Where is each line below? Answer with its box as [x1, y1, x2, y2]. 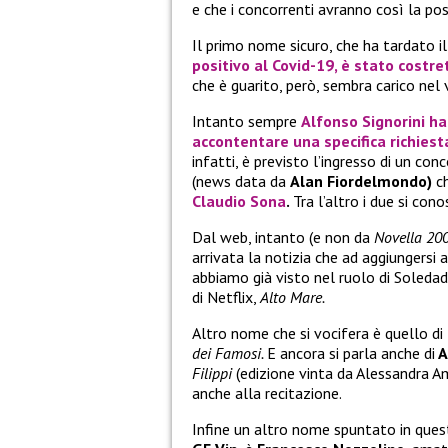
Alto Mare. [260, 287, 325, 308]
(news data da [192, 171, 290, 192]
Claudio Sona [192, 191, 286, 212]
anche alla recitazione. [192, 383, 342, 404]
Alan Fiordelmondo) [290, 171, 432, 192]
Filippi [192, 363, 232, 384]
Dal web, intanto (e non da [192, 227, 374, 248]
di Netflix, [192, 287, 260, 308]
